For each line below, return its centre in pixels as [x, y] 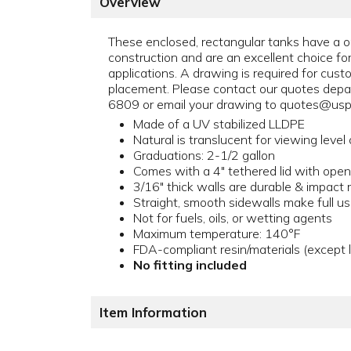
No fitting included [190, 265]
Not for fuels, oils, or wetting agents [233, 218]
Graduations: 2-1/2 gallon [204, 156]
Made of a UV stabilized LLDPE [219, 124]
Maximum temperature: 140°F [217, 234]
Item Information [153, 313]
